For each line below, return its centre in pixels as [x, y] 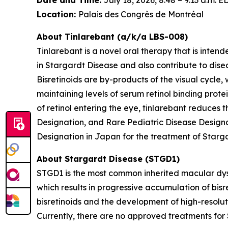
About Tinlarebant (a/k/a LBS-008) [112, 36]
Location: [58, 14]
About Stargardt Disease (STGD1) [108, 159]
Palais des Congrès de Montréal [141, 14]
